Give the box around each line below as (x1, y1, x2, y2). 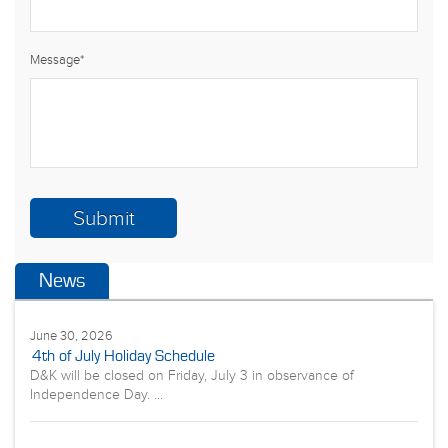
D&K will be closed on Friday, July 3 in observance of (30, 368, 354, 384)
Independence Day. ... (30, 387, 163, 403)
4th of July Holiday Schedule (32, 347, 215, 365)
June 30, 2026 (30, 328, 113, 344)
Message (30, 52, 80, 68)
